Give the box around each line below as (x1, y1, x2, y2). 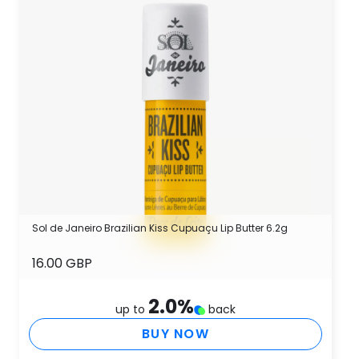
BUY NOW (142, 325, 209, 343)
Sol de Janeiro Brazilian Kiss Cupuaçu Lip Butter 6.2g (32, 221, 288, 235)
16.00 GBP (32, 254, 92, 272)
